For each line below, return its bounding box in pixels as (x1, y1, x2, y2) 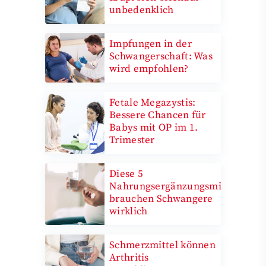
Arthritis (109, 251, 149, 264)
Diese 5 (109, 167, 144, 180)
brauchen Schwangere (109, 192, 213, 205)
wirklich (109, 204, 148, 218)
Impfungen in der (109, 37, 192, 50)
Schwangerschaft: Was (109, 49, 213, 63)
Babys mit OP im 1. (109, 121, 198, 134)
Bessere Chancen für (109, 108, 206, 122)
